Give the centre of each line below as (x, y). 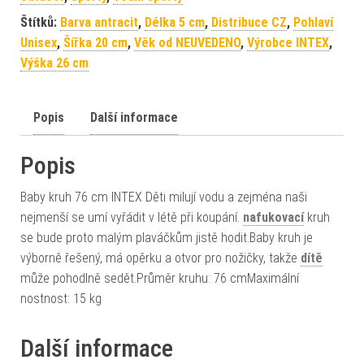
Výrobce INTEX (288, 42)
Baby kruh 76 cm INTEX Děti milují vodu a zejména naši (164, 197)
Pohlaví (313, 22)
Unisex (39, 42)
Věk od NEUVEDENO (187, 42)
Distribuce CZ (249, 22)
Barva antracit (99, 22)
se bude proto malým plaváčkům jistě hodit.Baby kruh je (167, 237)
